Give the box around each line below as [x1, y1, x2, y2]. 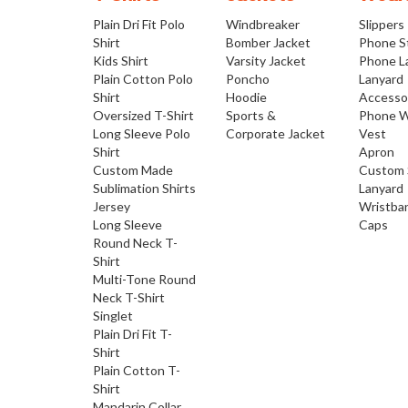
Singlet [93, 308, 133, 324]
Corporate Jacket [226, 126, 326, 142]
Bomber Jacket [226, 35, 311, 51]
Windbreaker [226, 16, 301, 33]
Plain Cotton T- [93, 362, 180, 379]
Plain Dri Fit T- [93, 326, 172, 342]
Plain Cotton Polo [93, 71, 193, 87]
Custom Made [93, 162, 173, 178]
